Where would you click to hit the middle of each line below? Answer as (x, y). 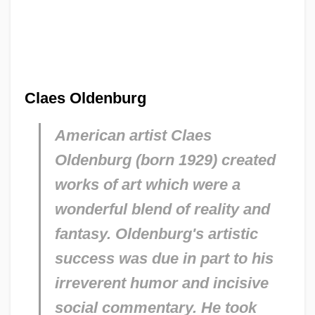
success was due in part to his (164, 258)
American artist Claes (133, 135)
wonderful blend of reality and (162, 209)
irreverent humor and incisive (161, 283)
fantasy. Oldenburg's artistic (156, 233)
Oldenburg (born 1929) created (165, 160)
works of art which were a (147, 184)
